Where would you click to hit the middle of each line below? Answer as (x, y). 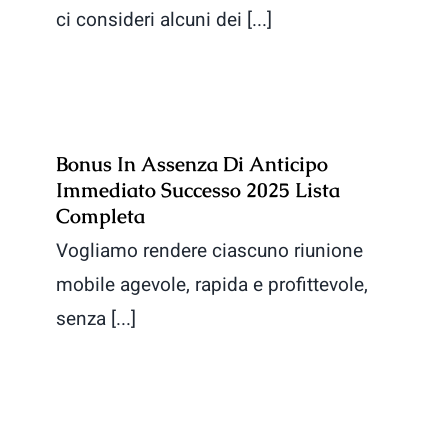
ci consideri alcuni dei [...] (164, 20)
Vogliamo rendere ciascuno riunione (209, 251)
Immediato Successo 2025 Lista (198, 190)
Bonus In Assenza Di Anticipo (192, 164)
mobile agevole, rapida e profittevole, (212, 285)
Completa (100, 216)
